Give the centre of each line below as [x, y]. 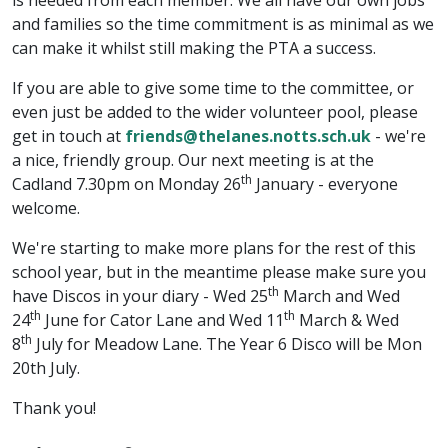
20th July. [46, 368]
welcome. [46, 208]
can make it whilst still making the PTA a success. [196, 48]
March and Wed [339, 296]
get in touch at [68, 136]
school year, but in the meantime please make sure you [219, 272]
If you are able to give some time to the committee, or [213, 88]
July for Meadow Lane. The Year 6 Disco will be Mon [227, 344]
